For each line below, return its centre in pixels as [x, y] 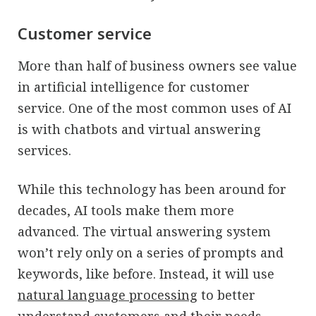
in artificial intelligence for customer [134, 86]
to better [226, 294]
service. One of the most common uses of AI [154, 108]
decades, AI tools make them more [126, 210]
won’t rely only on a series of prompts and [151, 252]
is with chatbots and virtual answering [139, 129]
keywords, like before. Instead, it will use [146, 273]
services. [44, 150]
